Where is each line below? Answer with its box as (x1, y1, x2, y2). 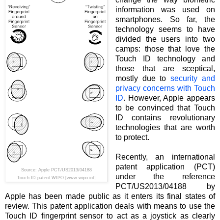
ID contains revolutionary (115, 113, 215, 122)
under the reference (115, 172, 215, 181)
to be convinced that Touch (115, 103, 215, 112)
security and (170, 74, 216, 82)
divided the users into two (115, 34, 215, 43)
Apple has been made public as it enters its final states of (5, 192, 215, 200)
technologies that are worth (115, 123, 215, 132)
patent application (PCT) (115, 162, 215, 171)
